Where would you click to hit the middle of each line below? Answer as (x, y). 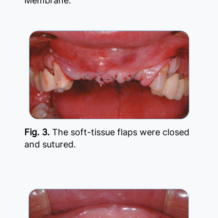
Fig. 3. (38, 132)
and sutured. (50, 144)
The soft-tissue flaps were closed (121, 132)
